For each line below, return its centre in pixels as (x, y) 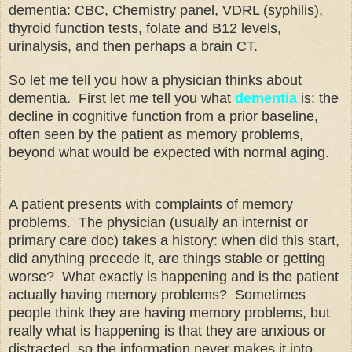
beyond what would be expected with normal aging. (171, 152)
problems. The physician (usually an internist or (158, 222)
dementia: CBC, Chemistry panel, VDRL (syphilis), (166, 10)
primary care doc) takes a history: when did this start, (174, 240)
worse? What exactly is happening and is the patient (174, 276)
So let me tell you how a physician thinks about (155, 80)
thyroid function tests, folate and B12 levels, (145, 28)
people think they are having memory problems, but (169, 312)
